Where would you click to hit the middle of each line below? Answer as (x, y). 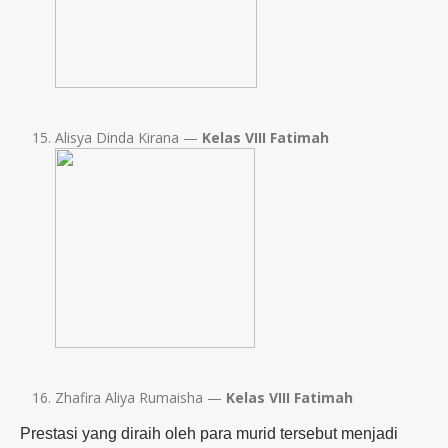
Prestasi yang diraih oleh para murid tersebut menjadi (209, 434)
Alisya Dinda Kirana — (128, 138)
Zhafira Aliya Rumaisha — (140, 398)
